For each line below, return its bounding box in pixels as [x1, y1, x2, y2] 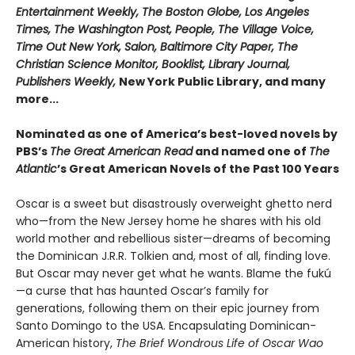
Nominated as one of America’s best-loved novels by [16, 125, 338, 142]
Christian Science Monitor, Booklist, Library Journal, [16, 55, 290, 72]
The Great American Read [50, 143, 193, 159]
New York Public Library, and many [119, 73, 326, 90]
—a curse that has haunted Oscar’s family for [16, 282, 269, 299]
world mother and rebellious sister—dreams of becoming [16, 230, 330, 246]
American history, [16, 334, 116, 351]
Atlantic [16, 160, 57, 177]
